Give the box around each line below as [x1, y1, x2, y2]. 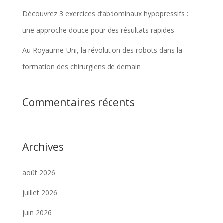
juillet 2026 [22, 188, 57, 198]
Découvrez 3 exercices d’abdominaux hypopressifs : [22, 9, 188, 19]
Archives [22, 140, 64, 154]
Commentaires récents [22, 95, 135, 110]
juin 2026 [22, 208, 52, 218]
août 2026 [22, 168, 55, 178]
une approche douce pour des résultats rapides [22, 25, 174, 35]
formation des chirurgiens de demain [22, 62, 141, 72]
